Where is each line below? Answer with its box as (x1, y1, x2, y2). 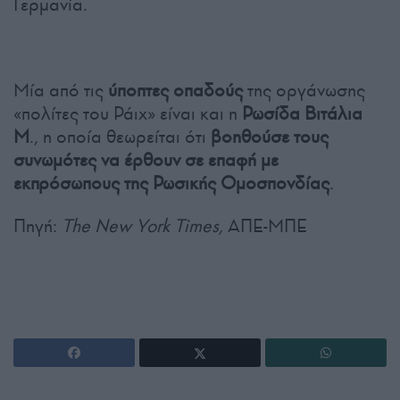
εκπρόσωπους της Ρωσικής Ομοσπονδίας (13, 171, 329, 196)
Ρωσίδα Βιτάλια (242, 102, 362, 126)
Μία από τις (13, 79, 108, 103)
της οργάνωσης (243, 79, 365, 103)
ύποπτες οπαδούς (108, 79, 243, 103)
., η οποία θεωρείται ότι (29, 125, 211, 149)
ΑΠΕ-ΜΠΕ (228, 214, 307, 238)
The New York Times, (62, 214, 228, 238)
